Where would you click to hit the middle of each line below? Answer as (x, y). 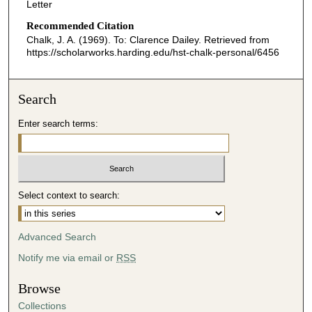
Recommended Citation (80, 26)
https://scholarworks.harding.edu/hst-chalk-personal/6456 (153, 53)
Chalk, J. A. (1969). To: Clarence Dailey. (115, 40)
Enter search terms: (58, 124)
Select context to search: (69, 195)
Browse (40, 288)
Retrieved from (236, 40)
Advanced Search (57, 236)
